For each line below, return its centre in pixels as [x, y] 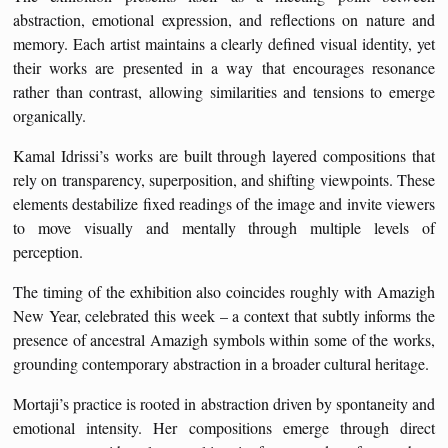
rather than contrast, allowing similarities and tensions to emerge [224, 91]
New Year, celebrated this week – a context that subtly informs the [224, 315]
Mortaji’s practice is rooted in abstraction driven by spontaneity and [224, 403]
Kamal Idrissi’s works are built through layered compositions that [224, 155]
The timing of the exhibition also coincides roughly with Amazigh [224, 291]
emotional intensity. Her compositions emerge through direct [224, 427]
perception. [50, 251]
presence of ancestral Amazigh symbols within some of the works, [224, 339]
